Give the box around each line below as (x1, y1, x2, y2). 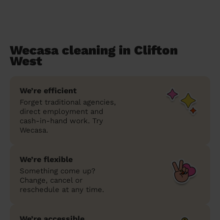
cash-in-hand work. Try (20, 116, 103, 125)
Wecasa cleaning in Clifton (10, 42, 178, 57)
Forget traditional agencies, (20, 97, 116, 107)
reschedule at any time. (20, 185, 104, 194)
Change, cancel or (20, 175, 82, 185)
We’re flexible (20, 154, 73, 164)
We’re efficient (20, 85, 77, 95)
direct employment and (20, 107, 103, 116)
